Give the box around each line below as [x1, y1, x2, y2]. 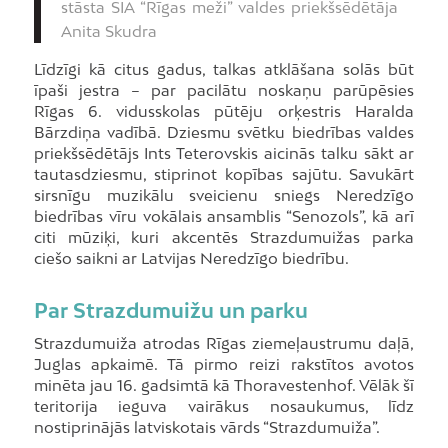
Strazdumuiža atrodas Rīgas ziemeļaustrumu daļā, [33, 334, 415, 353]
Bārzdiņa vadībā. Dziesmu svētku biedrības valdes [33, 122, 415, 141]
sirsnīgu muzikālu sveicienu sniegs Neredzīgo [33, 185, 415, 204]
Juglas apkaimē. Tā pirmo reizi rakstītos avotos [33, 355, 415, 374]
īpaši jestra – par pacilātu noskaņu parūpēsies [33, 80, 415, 99]
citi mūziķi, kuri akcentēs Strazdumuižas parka [33, 227, 415, 246]
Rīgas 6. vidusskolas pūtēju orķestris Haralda [33, 101, 415, 120]
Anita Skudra [60, 21, 157, 40]
